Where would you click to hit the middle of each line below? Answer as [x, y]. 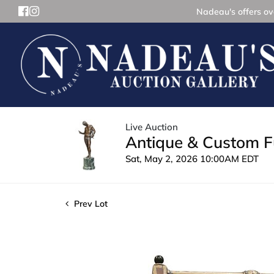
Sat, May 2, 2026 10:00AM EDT [192, 158]
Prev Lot [90, 203]
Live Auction [152, 127]
